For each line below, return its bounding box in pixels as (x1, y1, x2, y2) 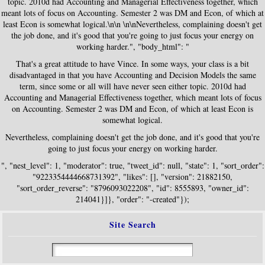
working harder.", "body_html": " (76, 41, 189, 52)
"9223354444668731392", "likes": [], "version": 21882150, (33, 171, 232, 182)
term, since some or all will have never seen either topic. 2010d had (19, 80, 246, 92)
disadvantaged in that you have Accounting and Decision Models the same (9, 69, 256, 80)
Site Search (109, 218, 156, 231)
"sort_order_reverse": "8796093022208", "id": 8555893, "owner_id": (16, 182, 249, 193)
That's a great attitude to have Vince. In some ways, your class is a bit (16, 58, 249, 69)
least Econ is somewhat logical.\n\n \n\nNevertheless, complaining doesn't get (3, 18, 262, 30)
